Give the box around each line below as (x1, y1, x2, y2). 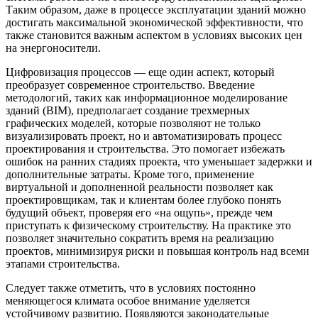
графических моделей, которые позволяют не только (6, 116, 261, 129)
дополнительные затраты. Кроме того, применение (6, 168, 254, 180)
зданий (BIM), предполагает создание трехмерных (6, 104, 250, 116)
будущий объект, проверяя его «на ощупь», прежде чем (6, 206, 273, 219)
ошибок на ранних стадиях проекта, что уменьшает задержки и (6, 155, 312, 168)
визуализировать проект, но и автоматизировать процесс (6, 129, 282, 142)
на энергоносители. (6, 41, 101, 54)
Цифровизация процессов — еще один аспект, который (6, 65, 275, 78)
